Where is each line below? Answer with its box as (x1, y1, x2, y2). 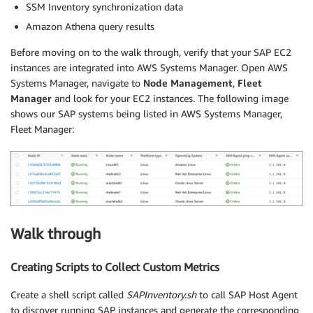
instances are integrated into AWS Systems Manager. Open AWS (10, 61, 288, 73)
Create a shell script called (10, 289, 126, 301)
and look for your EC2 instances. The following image (52, 92, 289, 104)
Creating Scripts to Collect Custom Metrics (10, 259, 219, 274)
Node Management (143, 76, 233, 89)
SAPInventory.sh (126, 289, 196, 301)
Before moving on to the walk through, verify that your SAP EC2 (10, 45, 291, 58)
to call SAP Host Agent (196, 289, 298, 301)
